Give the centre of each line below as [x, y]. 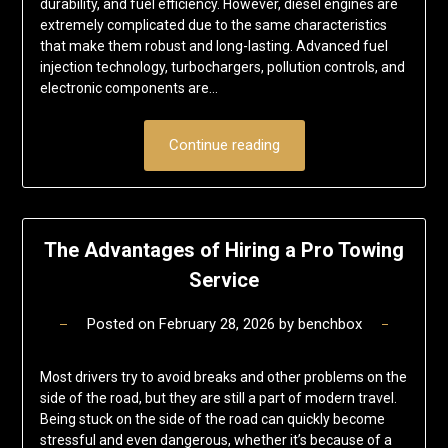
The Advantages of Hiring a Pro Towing [224, 250]
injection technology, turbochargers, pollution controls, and [222, 66]
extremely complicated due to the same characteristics [213, 24]
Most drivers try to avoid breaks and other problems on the [223, 377]
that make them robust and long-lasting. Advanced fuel [213, 45]
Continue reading [224, 144]
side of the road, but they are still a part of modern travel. [218, 398]
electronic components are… [128, 87]
